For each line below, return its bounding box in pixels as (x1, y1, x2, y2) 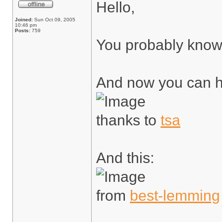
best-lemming (130, 187, 220, 204)
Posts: (15, 28, 30, 33)
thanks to (96, 112, 161, 128)
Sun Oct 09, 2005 (33, 17, 75, 22)
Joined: (15, 17, 33, 22)
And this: (96, 150, 154, 166)
